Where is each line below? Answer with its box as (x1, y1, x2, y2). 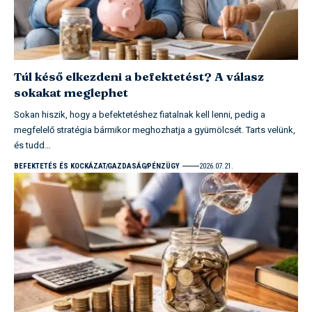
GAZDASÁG (107, 161, 146, 171)
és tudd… (14, 138, 51, 152)
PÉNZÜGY (147, 161, 180, 171)
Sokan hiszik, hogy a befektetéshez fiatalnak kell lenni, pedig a (14, 107, 265, 121)
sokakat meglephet (14, 84, 128, 100)
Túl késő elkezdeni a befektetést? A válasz (14, 68, 264, 84)
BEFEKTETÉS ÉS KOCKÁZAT (14, 161, 107, 171)
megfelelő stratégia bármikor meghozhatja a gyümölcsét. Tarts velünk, (14, 123, 295, 136)
